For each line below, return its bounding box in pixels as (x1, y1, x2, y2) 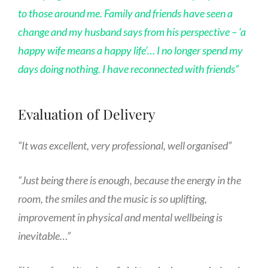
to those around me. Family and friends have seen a (18, 7, 233, 20)
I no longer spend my (157, 44, 243, 57)
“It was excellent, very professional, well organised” (18, 139, 232, 153)
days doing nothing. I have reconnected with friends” (18, 62, 239, 76)
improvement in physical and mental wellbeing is (18, 211, 223, 224)
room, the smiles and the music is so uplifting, (18, 192, 207, 206)
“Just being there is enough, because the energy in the (18, 173, 241, 187)
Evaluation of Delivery (18, 105, 156, 124)
